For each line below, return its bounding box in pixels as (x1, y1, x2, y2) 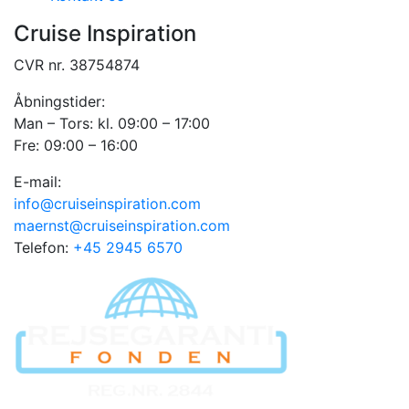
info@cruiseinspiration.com (14, 194, 201, 213)
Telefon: (14, 238, 73, 257)
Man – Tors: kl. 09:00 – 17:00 (14, 114, 210, 132)
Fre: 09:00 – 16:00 (14, 136, 138, 154)
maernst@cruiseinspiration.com (14, 216, 230, 235)
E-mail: (14, 173, 61, 191)
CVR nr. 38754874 (14, 56, 140, 74)
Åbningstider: (14, 92, 105, 110)
